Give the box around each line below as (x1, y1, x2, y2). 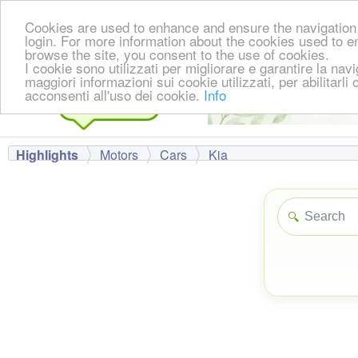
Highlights (16, 145, 78, 164)
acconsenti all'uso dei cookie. (25, 84, 204, 105)
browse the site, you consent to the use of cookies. (25, 43, 329, 64)
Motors (100, 145, 138, 164)
